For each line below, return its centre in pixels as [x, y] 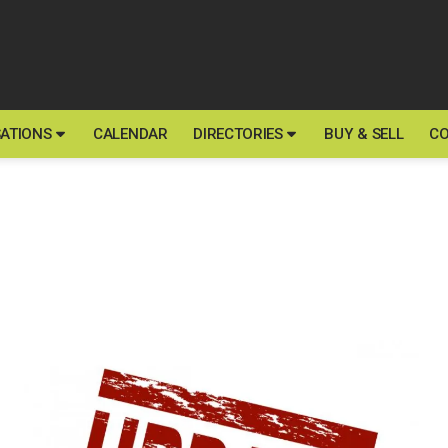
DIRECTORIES [238, 133]
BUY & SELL [364, 133]
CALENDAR [130, 133]
